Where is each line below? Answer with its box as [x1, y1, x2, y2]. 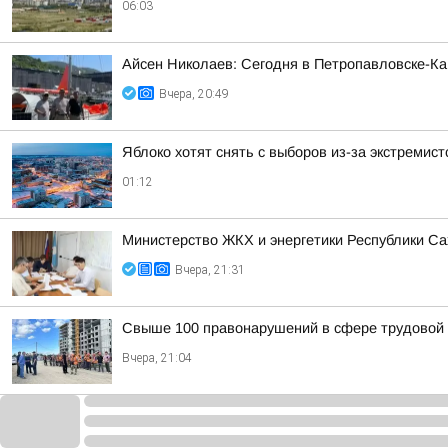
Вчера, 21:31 [175, 263, 245, 277]
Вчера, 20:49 [159, 87, 229, 101]
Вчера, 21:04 [122, 351, 192, 365]
